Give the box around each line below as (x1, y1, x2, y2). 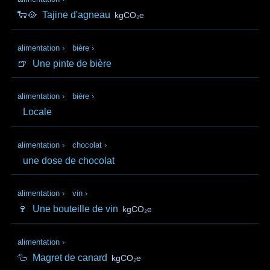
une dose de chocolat (23, 155, 115, 166)
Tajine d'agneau (42, 10, 111, 20)
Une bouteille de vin (33, 204, 119, 215)
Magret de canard (33, 253, 108, 263)
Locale (23, 107, 52, 118)
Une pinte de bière (33, 58, 112, 69)
